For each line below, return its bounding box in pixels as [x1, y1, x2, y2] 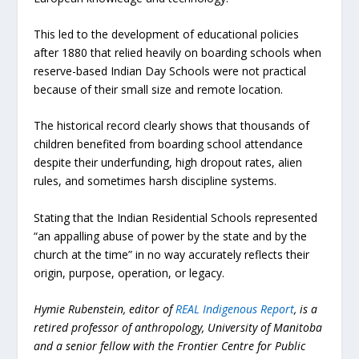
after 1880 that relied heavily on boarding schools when [34, 45, 322, 61]
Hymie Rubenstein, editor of [34, 301, 173, 317]
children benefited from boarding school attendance [34, 136, 304, 152]
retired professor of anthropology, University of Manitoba [34, 320, 323, 336]
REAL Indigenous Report [175, 301, 295, 317]
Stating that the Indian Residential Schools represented [34, 209, 318, 225]
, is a [294, 301, 318, 317]
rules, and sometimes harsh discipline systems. [34, 173, 277, 189]
